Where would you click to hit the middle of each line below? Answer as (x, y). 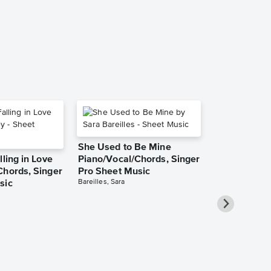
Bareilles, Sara (101, 182)
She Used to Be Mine (124, 147)
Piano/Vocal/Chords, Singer (139, 159)
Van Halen (233, 5)
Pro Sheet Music (114, 171)
